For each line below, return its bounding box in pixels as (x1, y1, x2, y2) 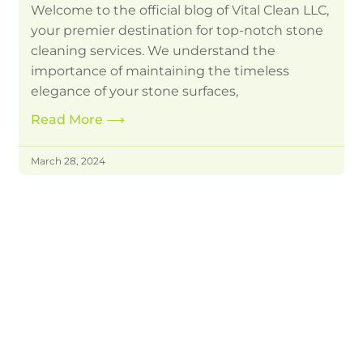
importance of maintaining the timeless (31, 63, 290, 79)
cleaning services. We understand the (31, 43, 276, 59)
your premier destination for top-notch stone (31, 23, 324, 39)
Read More (31, 112, 107, 128)
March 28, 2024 (31, 155, 106, 168)
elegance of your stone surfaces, (31, 83, 239, 100)
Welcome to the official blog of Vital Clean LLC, (31, 2, 330, 19)
